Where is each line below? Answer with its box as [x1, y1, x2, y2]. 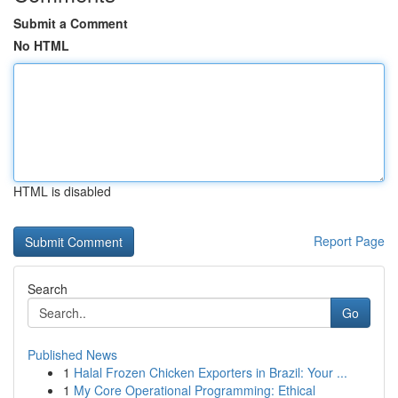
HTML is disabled [13, 182, 111, 200]
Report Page [314, 232, 385, 250]
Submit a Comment [13, 14, 128, 32]
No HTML [13, 36, 69, 54]
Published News [28, 346, 117, 363]
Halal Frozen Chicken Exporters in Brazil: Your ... [74, 363, 347, 381]
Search [28, 280, 68, 298]
